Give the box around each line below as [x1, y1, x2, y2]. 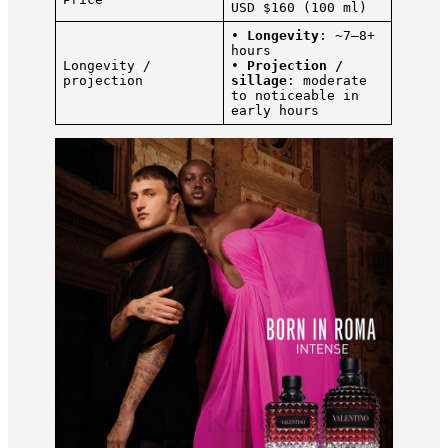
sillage [230, 73, 287, 89]
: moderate [286, 73, 367, 89]
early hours [230, 103, 319, 119]
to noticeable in [230, 88, 359, 104]
